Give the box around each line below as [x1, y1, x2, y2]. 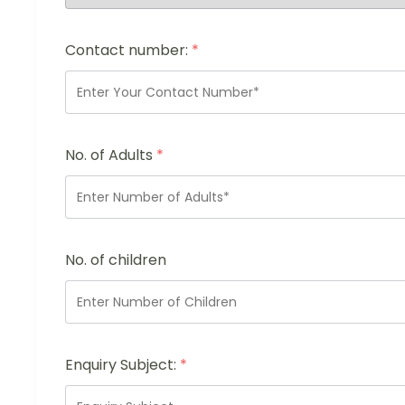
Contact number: [65, 39, 192, 61]
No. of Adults [65, 144, 156, 165]
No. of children [65, 249, 166, 270]
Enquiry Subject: [65, 353, 180, 375]
